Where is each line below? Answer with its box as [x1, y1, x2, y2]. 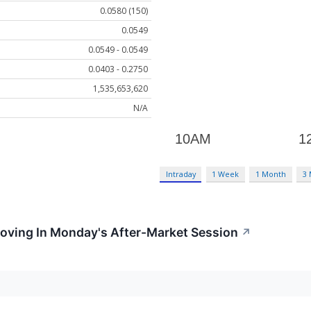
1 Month [255, 169, 287, 180]
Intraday [165, 169, 196, 180]
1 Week [212, 169, 239, 180]
